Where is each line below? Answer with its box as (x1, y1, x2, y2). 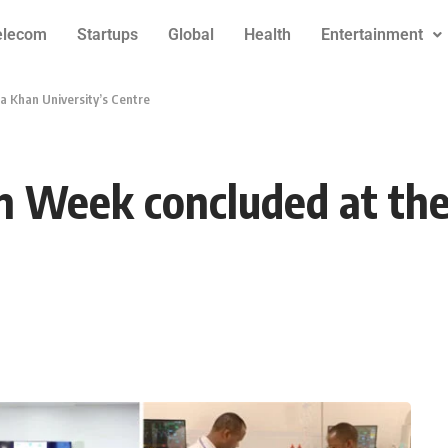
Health (243, 25, 291, 44)
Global (167, 25, 214, 44)
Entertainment (320, 25, 423, 44)
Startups (76, 25, 138, 44)
